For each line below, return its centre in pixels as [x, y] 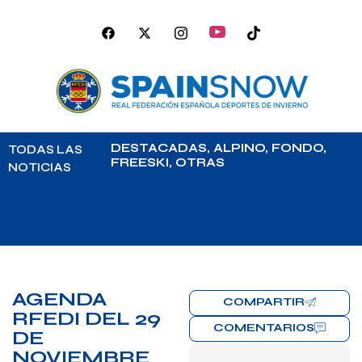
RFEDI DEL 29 [86, 319]
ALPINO [239, 148]
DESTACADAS [158, 148]
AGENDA [59, 300]
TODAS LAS [45, 150]
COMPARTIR [264, 302]
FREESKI [139, 163]
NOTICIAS [40, 168]
